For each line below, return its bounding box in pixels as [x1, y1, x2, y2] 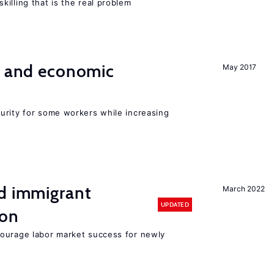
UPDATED [160, 200, 189, 209]
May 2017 [223, 62, 256, 72]
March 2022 [223, 184, 265, 193]
